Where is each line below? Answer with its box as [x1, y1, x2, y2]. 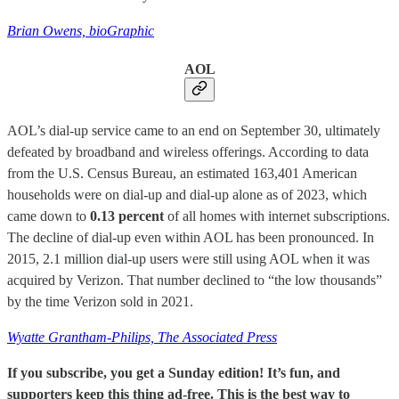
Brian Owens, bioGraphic [7, 23, 154, 39]
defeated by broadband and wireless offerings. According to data [7, 143, 369, 159]
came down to [7, 208, 90, 224]
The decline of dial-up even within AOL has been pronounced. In [7, 229, 374, 245]
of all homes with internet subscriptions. [164, 208, 390, 224]
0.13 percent [90, 208, 164, 224]
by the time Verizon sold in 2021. [7, 293, 193, 309]
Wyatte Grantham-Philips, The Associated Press [7, 329, 277, 345]
